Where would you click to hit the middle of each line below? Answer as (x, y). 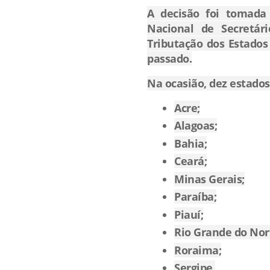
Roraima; (198, 250)
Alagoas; (196, 126)
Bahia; (190, 143)
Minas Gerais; (209, 179)
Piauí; (189, 214)
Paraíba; (195, 197)
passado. (169, 58)
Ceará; (190, 161)
